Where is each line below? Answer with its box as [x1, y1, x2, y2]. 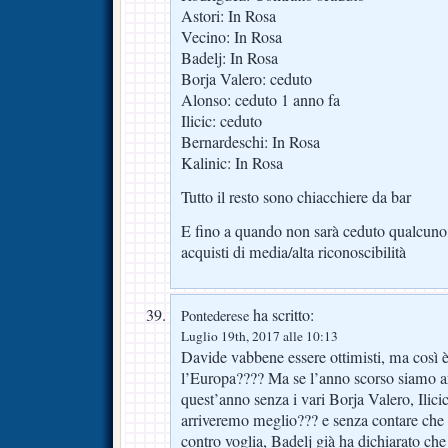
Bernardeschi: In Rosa [181, 130, 320, 153]
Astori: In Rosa [181, 4, 276, 27]
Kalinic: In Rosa [181, 151, 283, 174]
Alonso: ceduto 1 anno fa [181, 88, 340, 111]
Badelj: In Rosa [181, 46, 278, 69]
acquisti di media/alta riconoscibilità [181, 240, 406, 263]
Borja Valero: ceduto [181, 67, 312, 90]
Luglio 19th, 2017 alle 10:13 [181, 326, 338, 345]
